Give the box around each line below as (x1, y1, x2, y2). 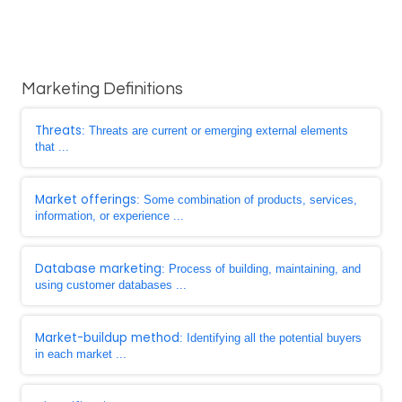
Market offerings (35, 191, 136, 208)
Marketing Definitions (22, 81, 183, 98)
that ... (35, 140, 69, 153)
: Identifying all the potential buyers (179, 331, 362, 345)
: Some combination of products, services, (136, 193, 357, 206)
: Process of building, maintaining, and (162, 262, 361, 275)
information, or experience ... (35, 209, 184, 223)
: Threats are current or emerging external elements (82, 124, 348, 137)
